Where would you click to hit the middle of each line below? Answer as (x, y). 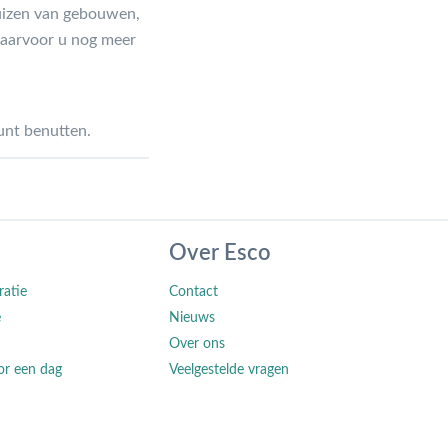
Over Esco (220, 252)
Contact (194, 291)
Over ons (197, 343)
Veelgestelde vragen (229, 369)
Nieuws (192, 317)
